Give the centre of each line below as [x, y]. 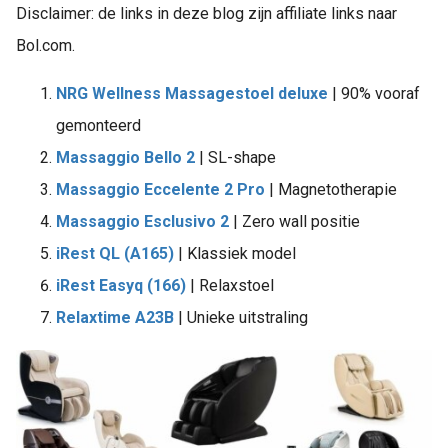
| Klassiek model [235, 254]
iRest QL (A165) [115, 254]
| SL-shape [235, 158]
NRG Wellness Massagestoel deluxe [192, 94]
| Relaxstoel [230, 286]
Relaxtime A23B [115, 318]
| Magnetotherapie [335, 190]
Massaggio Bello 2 [125, 158]
